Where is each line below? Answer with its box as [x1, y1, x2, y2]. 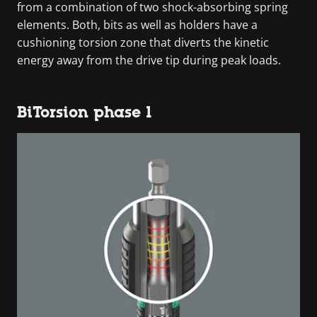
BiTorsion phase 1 [17, 103, 152, 121]
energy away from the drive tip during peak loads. [17, 52, 281, 68]
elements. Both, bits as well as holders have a [17, 16, 258, 33]
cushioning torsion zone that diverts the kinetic [17, 34, 269, 50]
